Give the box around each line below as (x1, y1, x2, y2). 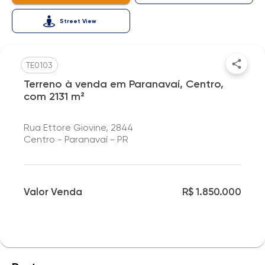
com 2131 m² (24, 90, 85, 103)
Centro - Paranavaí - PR (24, 134, 128, 145)
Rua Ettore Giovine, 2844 (24, 122, 133, 133)
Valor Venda (24, 186, 82, 198)
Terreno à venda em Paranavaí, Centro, (24, 77, 224, 91)
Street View (60, 17, 96, 25)
